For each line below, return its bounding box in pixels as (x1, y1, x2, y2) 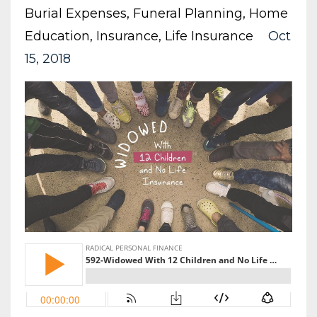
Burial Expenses (25, 6, 127, 21)
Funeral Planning (133, 6, 243, 21)
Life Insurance (165, 28, 253, 44)
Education (25, 28, 90, 44)
